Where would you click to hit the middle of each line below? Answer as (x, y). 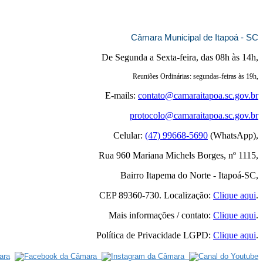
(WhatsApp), (233, 136)
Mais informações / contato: (161, 215)
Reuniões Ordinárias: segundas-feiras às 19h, (195, 77)
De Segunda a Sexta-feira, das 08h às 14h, (180, 58)
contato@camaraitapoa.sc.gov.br (198, 96)
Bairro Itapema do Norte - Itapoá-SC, (189, 176)
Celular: (129, 136)
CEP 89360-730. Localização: (156, 195)
